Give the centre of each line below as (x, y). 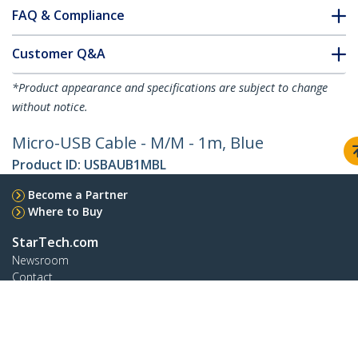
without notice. (50, 107)
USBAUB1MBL (125, 165)
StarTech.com (55, 243)
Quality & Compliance (68, 328)
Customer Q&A (59, 54)
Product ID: (48, 165)
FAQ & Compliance (68, 16)
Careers (32, 311)
